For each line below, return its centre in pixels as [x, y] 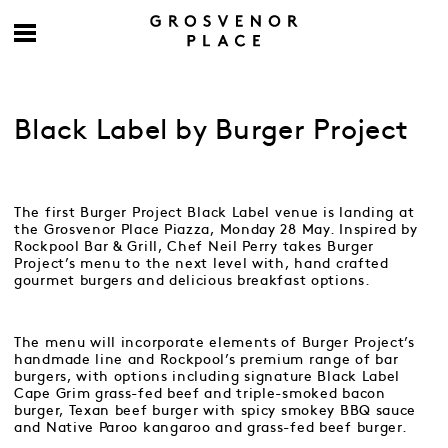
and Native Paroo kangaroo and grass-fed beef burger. [211, 427]
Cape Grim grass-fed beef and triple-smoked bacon [200, 393]
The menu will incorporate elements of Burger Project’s [214, 342]
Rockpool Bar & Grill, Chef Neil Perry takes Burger [194, 246]
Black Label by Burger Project [211, 131]
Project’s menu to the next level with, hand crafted [201, 263]
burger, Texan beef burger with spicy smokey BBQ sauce [215, 410]
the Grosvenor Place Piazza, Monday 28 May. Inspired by [216, 229]
